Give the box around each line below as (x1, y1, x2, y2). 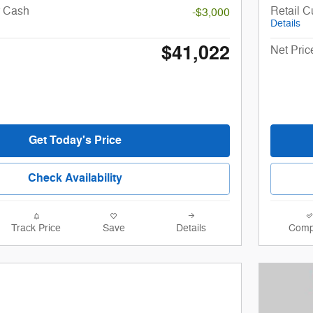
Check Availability (27, 171, 122, 186)
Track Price (11, 222, 61, 235)
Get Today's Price (28, 133, 122, 147)
